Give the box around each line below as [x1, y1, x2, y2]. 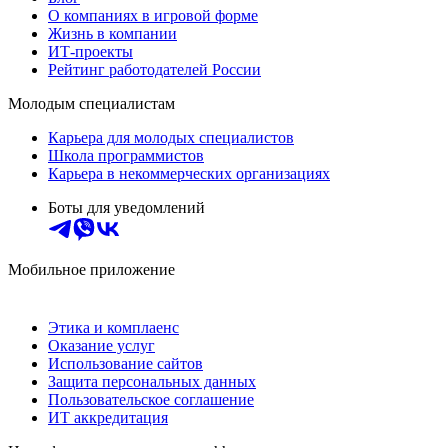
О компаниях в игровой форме [48, 6, 258, 24]
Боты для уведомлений [48, 198, 205, 216]
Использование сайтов [48, 354, 203, 372]
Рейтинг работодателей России [48, 60, 261, 78]
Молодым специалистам [8, 94, 175, 112]
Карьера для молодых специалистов [48, 128, 294, 146]
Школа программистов [48, 146, 204, 164]
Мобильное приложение [8, 260, 175, 278]
